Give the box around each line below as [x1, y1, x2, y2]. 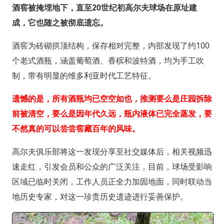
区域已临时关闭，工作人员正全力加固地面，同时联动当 [11, 175, 212, 187]
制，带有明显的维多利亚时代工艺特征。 [11, 69, 156, 81]
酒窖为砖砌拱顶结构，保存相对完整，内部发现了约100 [11, 39, 209, 51]
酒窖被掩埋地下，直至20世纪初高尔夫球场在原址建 [11, 1, 197, 13]
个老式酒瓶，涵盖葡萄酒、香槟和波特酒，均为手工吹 [11, 54, 204, 66]
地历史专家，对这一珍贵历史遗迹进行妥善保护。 [11, 190, 188, 202]
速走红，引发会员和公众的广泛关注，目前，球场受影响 [11, 160, 212, 172]
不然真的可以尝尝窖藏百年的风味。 [11, 122, 140, 134]
